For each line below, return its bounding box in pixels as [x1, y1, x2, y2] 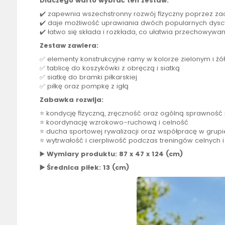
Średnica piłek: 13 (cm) [46, 163, 129, 173]
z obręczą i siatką [119, 63, 180, 73]
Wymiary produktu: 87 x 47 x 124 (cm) [46, 149, 183, 159]
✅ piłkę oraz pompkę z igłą [39, 81, 129, 91]
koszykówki [82, 63, 120, 73]
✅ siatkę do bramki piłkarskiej [39, 72, 137, 82]
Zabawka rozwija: [39, 95, 103, 105]
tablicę [47, 63, 69, 73]
